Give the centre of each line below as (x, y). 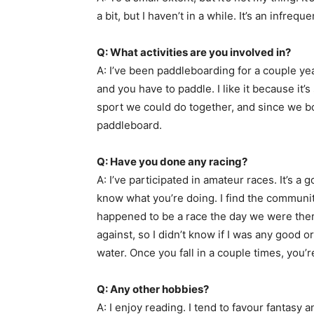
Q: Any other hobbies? (153, 289)
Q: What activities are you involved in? (194, 53)
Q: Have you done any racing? (172, 162)
